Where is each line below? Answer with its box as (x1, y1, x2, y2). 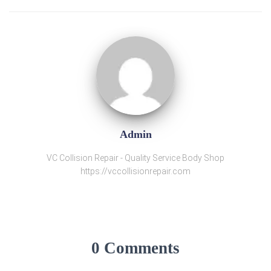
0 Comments (91, 239, 180, 257)
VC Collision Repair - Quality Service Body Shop (47, 153, 224, 163)
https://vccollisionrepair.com (80, 166, 191, 176)
